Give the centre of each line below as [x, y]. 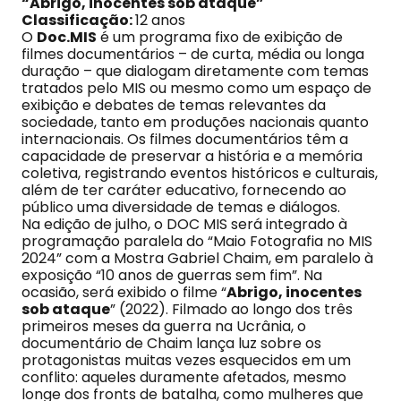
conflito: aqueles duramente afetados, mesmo [184, 377]
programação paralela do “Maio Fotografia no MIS [197, 241]
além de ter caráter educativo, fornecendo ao [184, 190]
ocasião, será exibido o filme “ [124, 292]
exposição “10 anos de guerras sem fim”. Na [172, 275]
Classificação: [78, 20]
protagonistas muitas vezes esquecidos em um [186, 360]
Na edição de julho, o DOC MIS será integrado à [184, 224]
